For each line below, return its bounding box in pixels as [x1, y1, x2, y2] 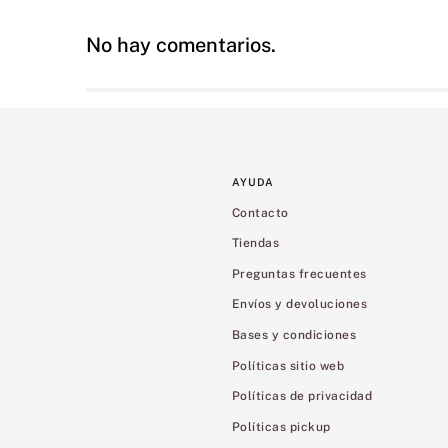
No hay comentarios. [86, 32, 276, 57]
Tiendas [232, 236, 280, 251]
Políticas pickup [232, 419, 331, 434]
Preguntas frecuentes [232, 266, 367, 281]
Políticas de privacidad [232, 389, 373, 404]
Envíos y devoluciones [232, 297, 368, 312]
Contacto [232, 205, 289, 220]
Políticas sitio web [232, 358, 345, 373]
